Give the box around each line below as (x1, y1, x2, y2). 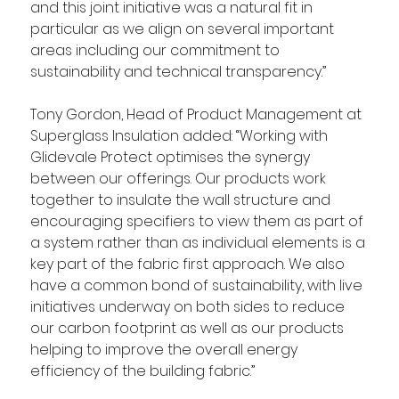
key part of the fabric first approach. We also (29, 253, 348, 274)
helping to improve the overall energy (29, 338, 301, 360)
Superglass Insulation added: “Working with (29, 125, 331, 146)
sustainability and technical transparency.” (29, 61, 330, 82)
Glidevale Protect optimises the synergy (29, 146, 313, 167)
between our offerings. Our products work (29, 167, 330, 189)
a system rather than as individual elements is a (29, 232, 369, 253)
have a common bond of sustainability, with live (29, 274, 366, 296)
